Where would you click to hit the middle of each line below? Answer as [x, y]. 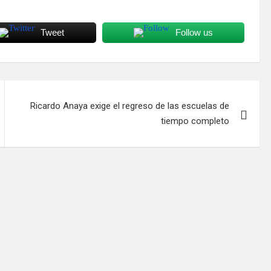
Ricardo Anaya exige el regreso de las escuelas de [130, 106]
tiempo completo [195, 121]
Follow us [194, 32]
